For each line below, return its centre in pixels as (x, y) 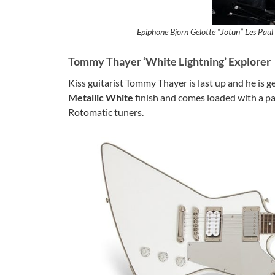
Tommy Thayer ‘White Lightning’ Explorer (169, 62)
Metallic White (101, 98)
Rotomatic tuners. (106, 112)
